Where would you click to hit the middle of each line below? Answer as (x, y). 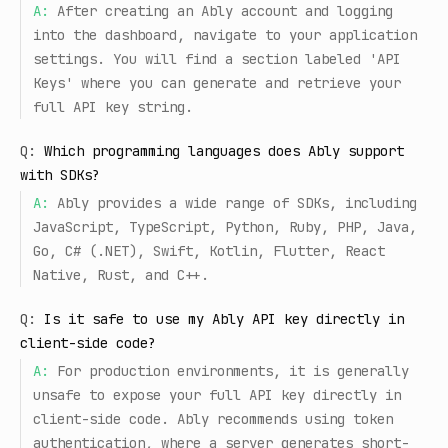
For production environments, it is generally (233, 371)
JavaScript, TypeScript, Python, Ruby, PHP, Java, (225, 227)
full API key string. (113, 107)
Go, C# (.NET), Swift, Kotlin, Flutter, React (209, 251)
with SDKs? (60, 175)
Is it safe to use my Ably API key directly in (224, 319)
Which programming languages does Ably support (224, 151)
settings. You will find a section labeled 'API (217, 59)
